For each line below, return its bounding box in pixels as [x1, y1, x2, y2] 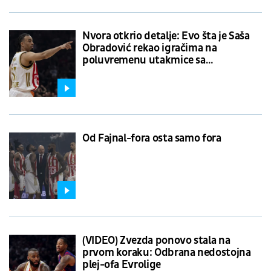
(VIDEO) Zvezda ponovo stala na [82, 233, 230, 247]
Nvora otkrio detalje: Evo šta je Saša [82, 28, 250, 43]
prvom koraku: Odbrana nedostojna [82, 245, 251, 260]
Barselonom [82, 65, 139, 79]
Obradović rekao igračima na [82, 41, 217, 55]
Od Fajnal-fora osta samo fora [82, 131, 221, 145]
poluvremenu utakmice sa [82, 53, 206, 67]
